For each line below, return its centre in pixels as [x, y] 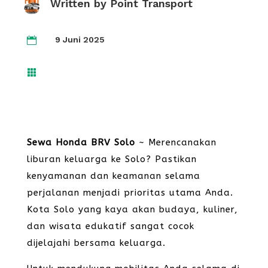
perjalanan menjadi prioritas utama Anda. [130, 193]
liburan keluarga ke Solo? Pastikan [112, 159]
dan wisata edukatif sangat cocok [110, 226]
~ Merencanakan [176, 142]
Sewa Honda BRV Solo [81, 142]
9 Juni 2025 [80, 39]
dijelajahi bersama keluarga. [96, 243]
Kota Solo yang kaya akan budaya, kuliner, [132, 209]
